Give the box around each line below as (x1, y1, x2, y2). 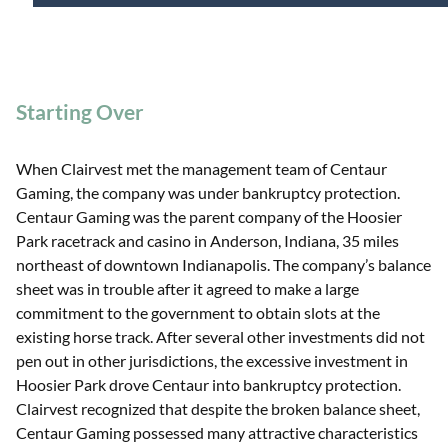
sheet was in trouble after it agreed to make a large (16, 278, 359, 298)
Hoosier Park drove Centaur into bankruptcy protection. (16, 374, 401, 394)
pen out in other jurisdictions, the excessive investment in (16, 350, 408, 370)
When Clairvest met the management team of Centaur (16, 158, 387, 178)
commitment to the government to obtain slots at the (16, 302, 380, 322)
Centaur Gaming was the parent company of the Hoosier (16, 206, 402, 226)
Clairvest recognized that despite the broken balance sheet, (16, 398, 420, 418)
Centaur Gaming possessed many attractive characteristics (16, 422, 418, 442)
